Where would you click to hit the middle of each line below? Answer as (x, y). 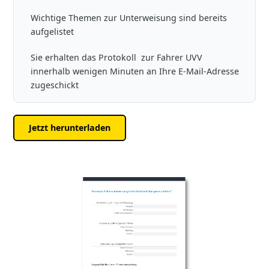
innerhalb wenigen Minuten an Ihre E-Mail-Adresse (135, 71)
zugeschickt (55, 85)
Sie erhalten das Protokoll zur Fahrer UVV (117, 58)
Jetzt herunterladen (70, 127)
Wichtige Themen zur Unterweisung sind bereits (129, 18)
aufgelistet (53, 32)
